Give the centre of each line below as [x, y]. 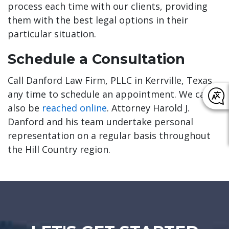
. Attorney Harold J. [148, 108]
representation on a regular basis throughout [109, 135]
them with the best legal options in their [98, 20]
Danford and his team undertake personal [100, 122]
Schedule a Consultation [96, 59]
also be [25, 108]
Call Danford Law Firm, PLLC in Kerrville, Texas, [111, 80]
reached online [74, 108]
